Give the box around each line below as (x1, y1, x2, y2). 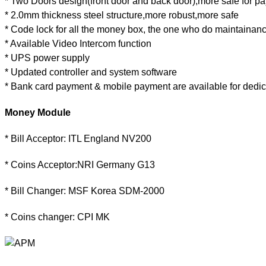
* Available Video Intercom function (5, 38, 151, 49)
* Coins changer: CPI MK (5, 211, 110, 222)
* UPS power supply (5, 52, 90, 63)
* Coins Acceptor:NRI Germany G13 (5, 159, 155, 170)
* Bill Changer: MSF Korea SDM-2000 (5, 185, 164, 196)
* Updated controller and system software (5, 66, 177, 77)
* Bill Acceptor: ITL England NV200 (5, 133, 151, 144)
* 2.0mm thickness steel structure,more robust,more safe (5, 9, 239, 20)
